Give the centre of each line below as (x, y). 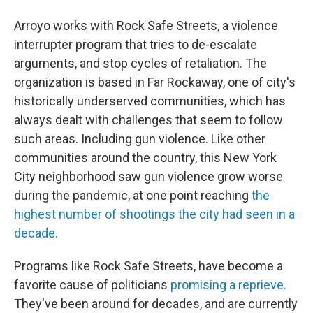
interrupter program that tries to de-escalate (136, 44)
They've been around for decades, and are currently (156, 304)
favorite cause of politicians (92, 285)
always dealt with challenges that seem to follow (148, 120)
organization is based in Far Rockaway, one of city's (155, 82)
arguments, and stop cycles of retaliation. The (140, 63)
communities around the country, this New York (145, 158)
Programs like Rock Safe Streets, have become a (148, 266)
